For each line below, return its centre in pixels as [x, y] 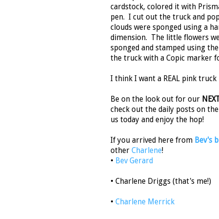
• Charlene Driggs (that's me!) [161, 182]
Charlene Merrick [145, 202]
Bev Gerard [134, 161]
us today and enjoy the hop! [157, 120]
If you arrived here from [153, 141]
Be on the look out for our [156, 99]
